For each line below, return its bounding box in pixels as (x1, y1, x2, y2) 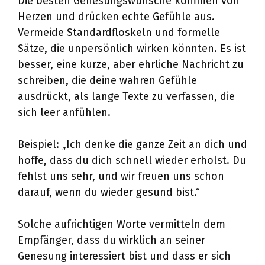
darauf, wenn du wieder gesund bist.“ (18, 186, 200, 199)
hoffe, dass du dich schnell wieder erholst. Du (18, 154, 246, 167)
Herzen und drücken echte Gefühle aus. (18, 10, 215, 23)
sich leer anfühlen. (18, 106, 111, 119)
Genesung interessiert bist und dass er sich (18, 250, 231, 263)
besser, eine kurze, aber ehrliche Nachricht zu (18, 58, 244, 71)
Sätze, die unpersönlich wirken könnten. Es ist (18, 42, 246, 55)
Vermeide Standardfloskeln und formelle (18, 26, 220, 39)
